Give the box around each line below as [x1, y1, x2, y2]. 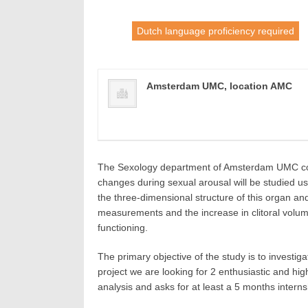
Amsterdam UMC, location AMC [146, 80, 292, 91]
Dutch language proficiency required [137, 25, 294, 36]
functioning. [98, 222, 148, 233]
